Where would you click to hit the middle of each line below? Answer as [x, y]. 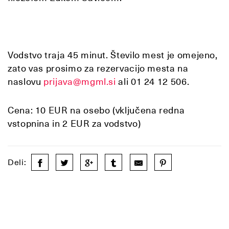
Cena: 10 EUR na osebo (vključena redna [96, 110]
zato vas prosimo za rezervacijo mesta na [98, 68]
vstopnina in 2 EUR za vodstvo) [75, 123]
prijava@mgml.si [80, 81]
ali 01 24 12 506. [153, 81]
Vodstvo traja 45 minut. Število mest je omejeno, [113, 55]
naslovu [26, 81]
